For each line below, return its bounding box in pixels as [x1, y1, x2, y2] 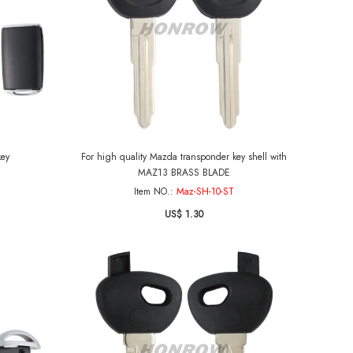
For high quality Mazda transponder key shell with [81, 150, 287, 164]
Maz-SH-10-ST [176, 184, 234, 199]
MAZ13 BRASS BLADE [138, 165, 230, 180]
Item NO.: [134, 184, 176, 199]
